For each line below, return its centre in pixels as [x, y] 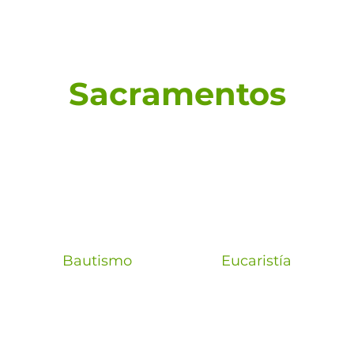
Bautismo [98, 260]
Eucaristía [257, 260]
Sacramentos [177, 93]
